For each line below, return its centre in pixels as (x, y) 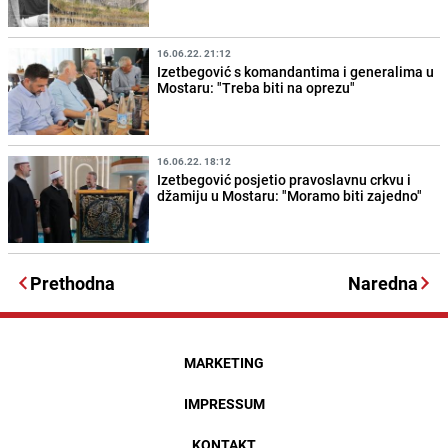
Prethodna (72, 283)
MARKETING (224, 363)
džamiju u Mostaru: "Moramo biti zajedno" (290, 196)
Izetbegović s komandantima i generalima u (296, 72)
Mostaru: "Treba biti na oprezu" (256, 88)
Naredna (383, 283)
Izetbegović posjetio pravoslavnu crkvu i (284, 180)
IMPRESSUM (224, 404)
